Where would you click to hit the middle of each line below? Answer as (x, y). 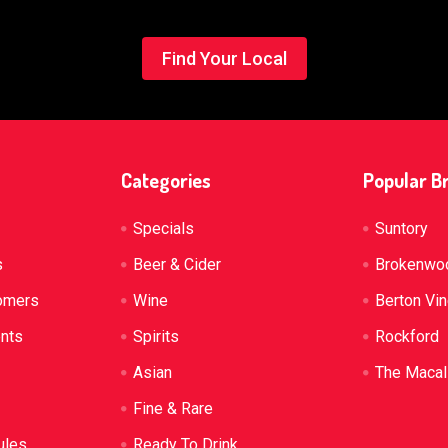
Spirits (156, 336)
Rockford (406, 336)
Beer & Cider (177, 264)
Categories (166, 179)
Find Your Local (224, 58)
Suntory (401, 228)
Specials (164, 228)
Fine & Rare (173, 408)
